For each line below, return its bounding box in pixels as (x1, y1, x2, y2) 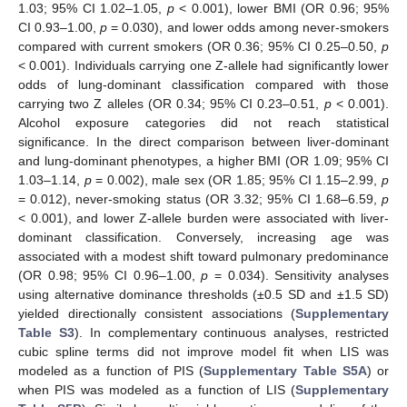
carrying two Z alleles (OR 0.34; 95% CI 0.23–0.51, (18, 96, 324, 112)
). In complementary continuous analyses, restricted (74, 325, 390, 341)
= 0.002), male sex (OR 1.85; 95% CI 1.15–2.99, (91, 173, 382, 188)
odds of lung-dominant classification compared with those (18, 77, 389, 93)
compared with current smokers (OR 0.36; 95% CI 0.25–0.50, (18, 39, 382, 55)
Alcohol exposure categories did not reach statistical (18, 115, 389, 131)
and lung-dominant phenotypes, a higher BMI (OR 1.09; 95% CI (18, 154, 389, 169)
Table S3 (18, 325, 74, 341)
